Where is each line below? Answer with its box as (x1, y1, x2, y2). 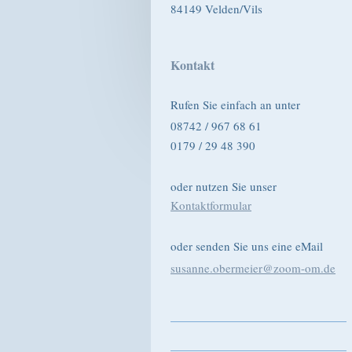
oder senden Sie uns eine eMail (170, 238, 323, 255)
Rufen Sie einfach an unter (170, 96, 300, 112)
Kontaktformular (170, 196, 251, 213)
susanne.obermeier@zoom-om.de (170, 260, 335, 277)
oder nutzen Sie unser (170, 178, 277, 194)
